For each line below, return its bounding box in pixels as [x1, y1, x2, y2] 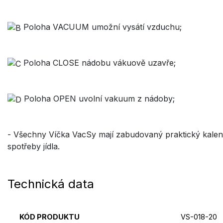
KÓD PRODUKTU [19, 212, 80, 221]
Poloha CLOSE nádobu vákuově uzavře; [21, 58, 176, 68]
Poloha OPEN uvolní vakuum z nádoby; [21, 94, 175, 104]
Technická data [7, 176, 94, 191]
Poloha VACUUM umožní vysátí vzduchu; [21, 22, 182, 32]
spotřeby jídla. [7, 141, 60, 152]
